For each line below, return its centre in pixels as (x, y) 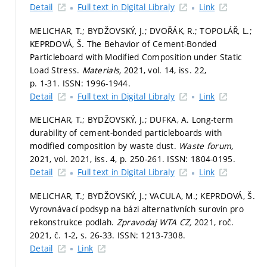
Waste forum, (206, 146)
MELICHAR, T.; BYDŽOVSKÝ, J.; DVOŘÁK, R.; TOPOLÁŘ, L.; (141, 30)
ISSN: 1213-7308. (151, 235)
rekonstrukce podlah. (73, 222)
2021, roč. (214, 222)
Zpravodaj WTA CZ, (155, 222)
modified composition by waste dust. (105, 146)
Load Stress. (56, 70)
